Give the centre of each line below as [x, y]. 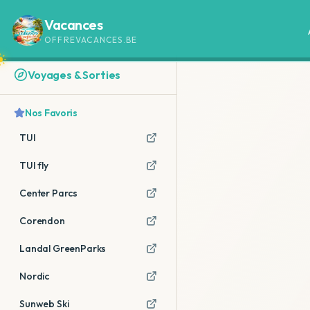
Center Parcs [49, 193]
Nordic [35, 276]
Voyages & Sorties [74, 75]
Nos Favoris [51, 113]
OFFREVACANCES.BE [91, 40]
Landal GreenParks [63, 248]
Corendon [42, 221]
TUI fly [34, 165]
